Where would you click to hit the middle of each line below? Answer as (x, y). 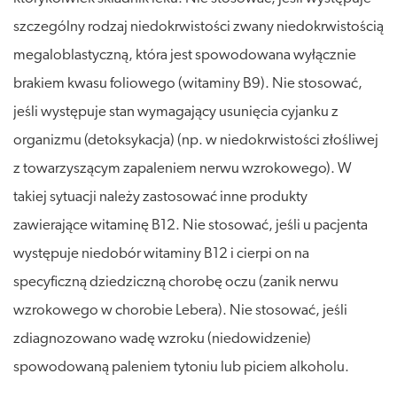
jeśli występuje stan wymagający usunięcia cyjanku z (176, 112)
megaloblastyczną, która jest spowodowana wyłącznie (185, 55)
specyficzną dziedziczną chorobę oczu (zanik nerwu (176, 282)
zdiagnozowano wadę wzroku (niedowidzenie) (162, 339)
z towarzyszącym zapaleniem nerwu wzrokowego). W (183, 168)
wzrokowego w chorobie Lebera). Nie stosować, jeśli (180, 310)
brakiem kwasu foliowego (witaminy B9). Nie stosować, (188, 83)
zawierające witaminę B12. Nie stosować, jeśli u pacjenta (191, 225)
